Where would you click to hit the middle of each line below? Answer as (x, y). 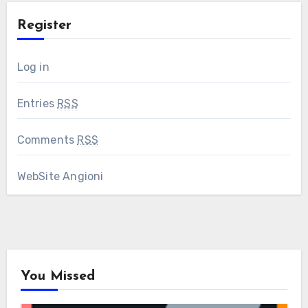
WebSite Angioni (60, 177)
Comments (47, 140)
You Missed (57, 277)
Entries (37, 104)
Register (44, 26)
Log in (33, 67)
